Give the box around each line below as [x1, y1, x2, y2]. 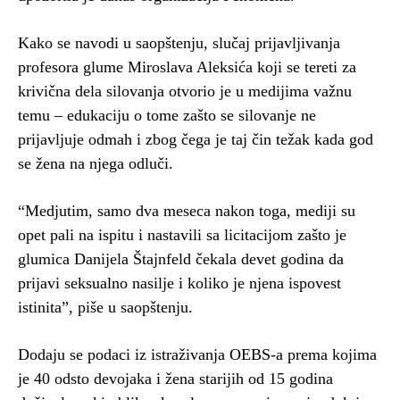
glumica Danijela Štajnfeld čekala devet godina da [18, 249, 344, 268]
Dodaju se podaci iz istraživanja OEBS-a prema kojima [18, 345, 377, 363]
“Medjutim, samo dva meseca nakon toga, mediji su [18, 201, 355, 220]
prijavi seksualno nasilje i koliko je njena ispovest [18, 273, 341, 292]
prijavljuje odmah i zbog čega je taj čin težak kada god [18, 129, 373, 148]
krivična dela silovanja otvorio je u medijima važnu [18, 81, 352, 100]
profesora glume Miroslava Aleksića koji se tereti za [18, 57, 356, 76]
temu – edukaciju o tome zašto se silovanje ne [18, 105, 316, 124]
